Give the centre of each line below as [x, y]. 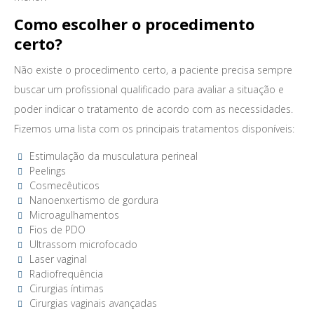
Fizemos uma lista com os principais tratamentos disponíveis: [154, 129]
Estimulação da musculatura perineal [114, 156]
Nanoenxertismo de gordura [94, 200]
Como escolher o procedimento [134, 24]
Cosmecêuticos [64, 185]
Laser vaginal [58, 259]
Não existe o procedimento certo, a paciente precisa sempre [153, 70]
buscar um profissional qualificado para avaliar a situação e [149, 89]
